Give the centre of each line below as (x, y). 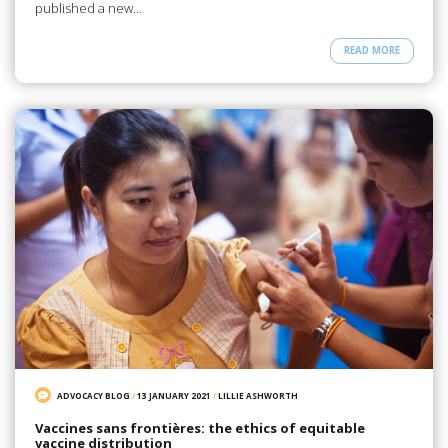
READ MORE (371, 51)
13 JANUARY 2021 (174, 395)
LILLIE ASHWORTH (258, 395)
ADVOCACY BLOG (94, 395)
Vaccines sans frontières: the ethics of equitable (199, 428)
